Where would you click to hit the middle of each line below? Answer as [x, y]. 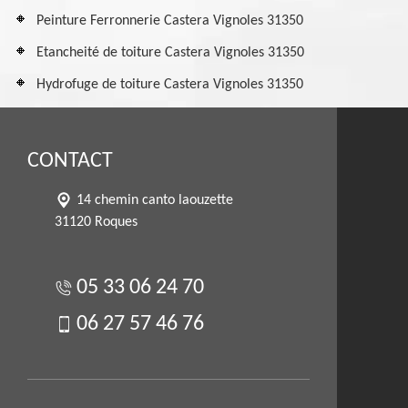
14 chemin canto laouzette [155, 200]
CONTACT [70, 161]
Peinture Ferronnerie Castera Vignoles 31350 [170, 21]
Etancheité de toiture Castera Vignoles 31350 [170, 53]
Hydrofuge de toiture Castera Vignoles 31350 [170, 85]
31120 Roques [96, 222]
